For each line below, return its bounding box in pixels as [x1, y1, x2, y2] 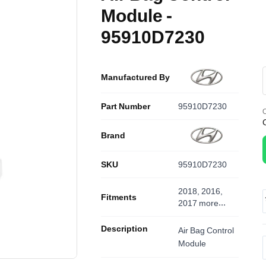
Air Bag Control [178, 225, 234, 235]
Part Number [101, 101, 150, 111]
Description [101, 223, 148, 233]
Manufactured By [101, 72, 170, 82]
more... [199, 198, 226, 208]
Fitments [101, 192, 137, 202]
